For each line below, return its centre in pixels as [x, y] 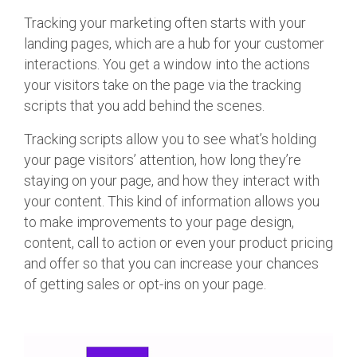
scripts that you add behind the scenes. [144, 106]
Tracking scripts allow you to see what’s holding [170, 139]
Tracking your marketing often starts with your [165, 23]
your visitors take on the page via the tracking [163, 85]
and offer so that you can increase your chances [171, 263]
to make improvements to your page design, [159, 222]
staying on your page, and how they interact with [172, 180]
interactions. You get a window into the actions [167, 64]
